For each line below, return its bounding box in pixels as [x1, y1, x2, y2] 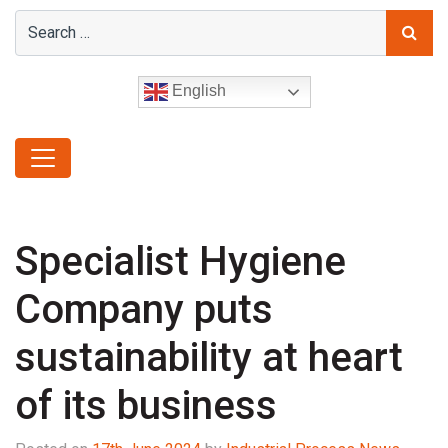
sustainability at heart [15, 333, 403, 381]
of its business [15, 381, 277, 429]
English [167, 81, 226, 99]
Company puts [15, 285, 273, 333]
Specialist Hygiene [15, 237, 346, 285]
